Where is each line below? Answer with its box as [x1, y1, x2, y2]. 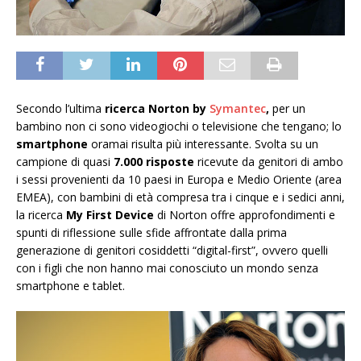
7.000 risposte [114, 153, 194, 169]
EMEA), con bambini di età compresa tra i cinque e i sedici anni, [16, 189, 345, 205]
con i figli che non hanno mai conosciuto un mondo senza [16, 259, 318, 276]
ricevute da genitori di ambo [194, 153, 343, 169]
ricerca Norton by [105, 100, 210, 116]
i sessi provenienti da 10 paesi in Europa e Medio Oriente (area [16, 171, 342, 187]
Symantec [210, 100, 266, 116]
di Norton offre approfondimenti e [154, 206, 335, 222]
